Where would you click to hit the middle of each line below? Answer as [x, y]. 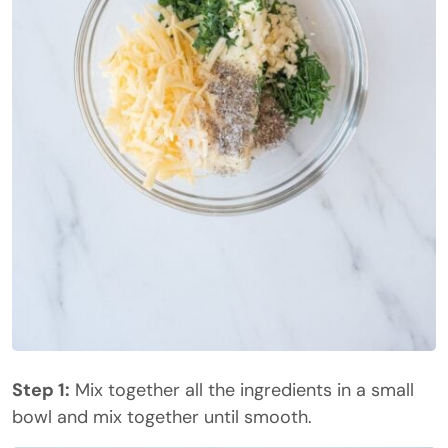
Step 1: [41, 390]
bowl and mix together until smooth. [162, 417]
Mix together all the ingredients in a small [242, 390]
